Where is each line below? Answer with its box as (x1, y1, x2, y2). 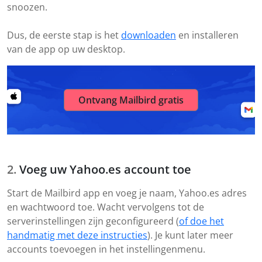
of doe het (179, 215, 224, 228)
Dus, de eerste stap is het (7, 29, 121, 42)
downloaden (121, 29, 176, 42)
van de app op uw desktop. (7, 43, 125, 56)
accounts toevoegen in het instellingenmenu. (7, 243, 205, 256)
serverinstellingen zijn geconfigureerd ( (7, 215, 179, 228)
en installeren (176, 29, 239, 42)
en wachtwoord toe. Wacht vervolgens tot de (7, 201, 204, 214)
